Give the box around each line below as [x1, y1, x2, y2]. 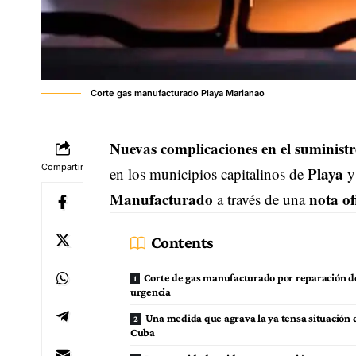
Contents [150, 233, 214, 253]
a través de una [212, 189, 309, 210]
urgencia [130, 285, 171, 299]
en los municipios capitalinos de [109, 164, 308, 184]
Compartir [41, 161, 83, 173]
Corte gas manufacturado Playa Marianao [91, 87, 265, 99]
